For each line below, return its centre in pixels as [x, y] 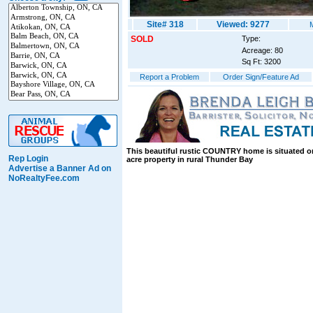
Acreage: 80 [262, 50]
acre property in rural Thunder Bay [190, 159]
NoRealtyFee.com [44, 178]
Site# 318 [165, 24]
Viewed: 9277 [243, 24]
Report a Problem [169, 77]
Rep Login [28, 159]
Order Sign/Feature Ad [261, 77]
